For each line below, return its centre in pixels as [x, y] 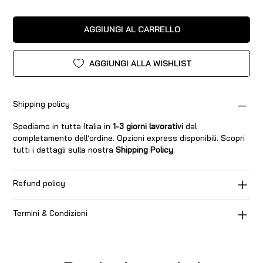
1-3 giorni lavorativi [148, 127]
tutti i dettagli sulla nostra [65, 150]
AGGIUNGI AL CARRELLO [132, 30]
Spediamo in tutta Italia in [63, 127]
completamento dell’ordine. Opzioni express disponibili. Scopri [129, 138]
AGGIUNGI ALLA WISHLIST [140, 63]
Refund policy [39, 183]
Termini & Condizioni [50, 213]
